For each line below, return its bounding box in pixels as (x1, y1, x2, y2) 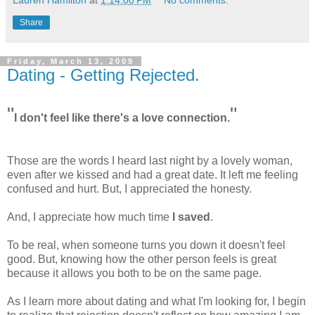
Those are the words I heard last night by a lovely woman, (7, 154, 292, 167)
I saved (172, 210, 210, 223)
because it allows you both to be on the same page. (7, 266, 262, 279)
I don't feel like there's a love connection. (14, 111, 230, 124)
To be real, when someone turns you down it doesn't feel (7, 238, 285, 251)
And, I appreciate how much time (7, 210, 172, 223)
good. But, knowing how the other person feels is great (7, 252, 276, 265)
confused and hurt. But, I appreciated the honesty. (7, 182, 252, 195)
